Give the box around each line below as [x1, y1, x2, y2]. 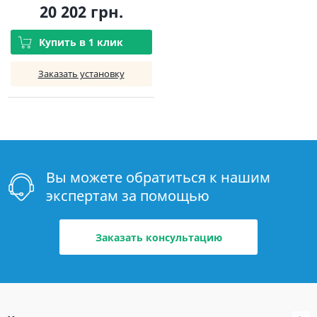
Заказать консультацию [95, 230, 222, 244]
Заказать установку [38, 67, 125, 81]
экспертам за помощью [46, 186, 209, 206]
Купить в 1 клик [39, 35, 123, 50]
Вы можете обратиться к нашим [46, 168, 270, 188]
